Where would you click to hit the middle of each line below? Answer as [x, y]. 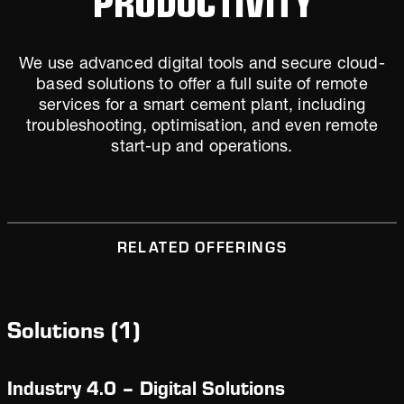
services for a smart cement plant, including [202, 106]
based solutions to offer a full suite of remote [202, 86]
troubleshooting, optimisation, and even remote [202, 127]
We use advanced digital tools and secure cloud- [202, 65]
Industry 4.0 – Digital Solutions [146, 388]
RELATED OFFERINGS [202, 248]
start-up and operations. [202, 148]
